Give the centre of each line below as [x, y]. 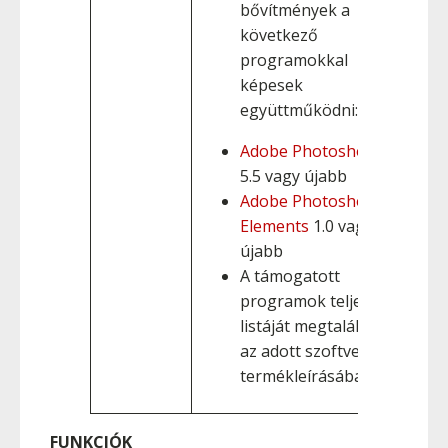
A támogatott [290, 276]
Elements [274, 226]
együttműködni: [299, 110]
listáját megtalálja [306, 326]
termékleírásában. [308, 376]
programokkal [294, 60]
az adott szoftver [303, 351]
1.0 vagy [341, 226]
